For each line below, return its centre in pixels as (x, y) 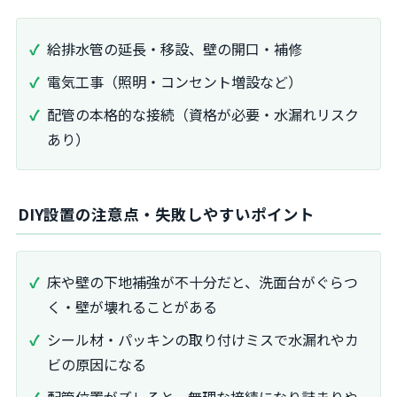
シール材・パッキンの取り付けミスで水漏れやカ (203, 340)
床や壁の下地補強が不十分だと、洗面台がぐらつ (202, 282)
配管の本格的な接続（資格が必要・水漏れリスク (203, 114)
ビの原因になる (97, 365)
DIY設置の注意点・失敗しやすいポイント (166, 214)
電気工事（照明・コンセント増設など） (175, 82)
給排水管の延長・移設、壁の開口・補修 (175, 49)
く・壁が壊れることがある (132, 307)
